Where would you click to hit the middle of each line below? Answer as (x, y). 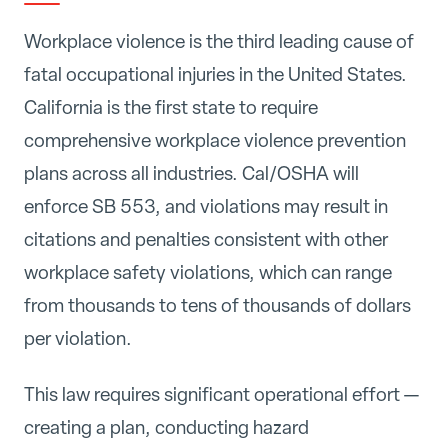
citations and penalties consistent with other (206, 239)
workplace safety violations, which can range (208, 272)
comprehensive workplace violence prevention (215, 140)
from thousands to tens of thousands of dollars (217, 305)
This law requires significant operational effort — (221, 395)
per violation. (78, 338)
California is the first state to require (171, 107)
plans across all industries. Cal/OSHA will (191, 173)
